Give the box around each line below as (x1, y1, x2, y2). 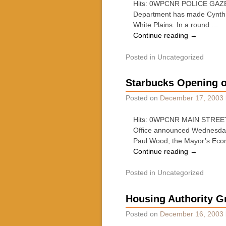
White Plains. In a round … (133, 21, 218, 29)
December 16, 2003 (159, 210, 223, 218)
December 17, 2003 (159, 94, 223, 102)
